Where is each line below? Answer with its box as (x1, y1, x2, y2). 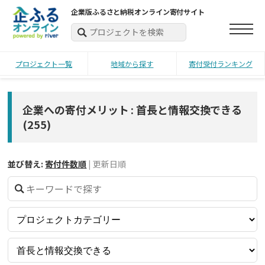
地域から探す (111, 59, 154, 69)
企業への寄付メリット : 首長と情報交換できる (22, 101, 243, 117)
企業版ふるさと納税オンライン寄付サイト (71, 7, 205, 17)
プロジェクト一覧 (15, 59, 73, 69)
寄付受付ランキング (188, 59, 253, 69)
